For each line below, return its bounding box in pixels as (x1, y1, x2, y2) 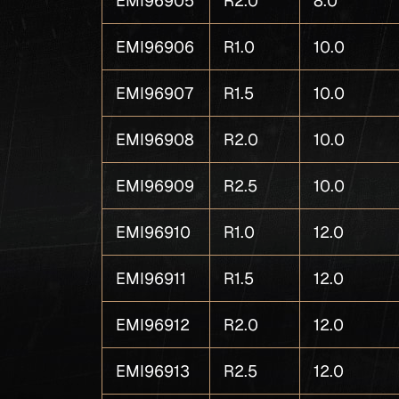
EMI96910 (116, 223, 191, 241)
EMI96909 (116, 176, 195, 195)
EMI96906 (116, 37, 195, 56)
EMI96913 (116, 362, 191, 380)
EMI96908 (116, 130, 195, 149)
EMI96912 (116, 315, 191, 334)
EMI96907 (116, 84, 195, 102)
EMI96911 (116, 269, 187, 288)
